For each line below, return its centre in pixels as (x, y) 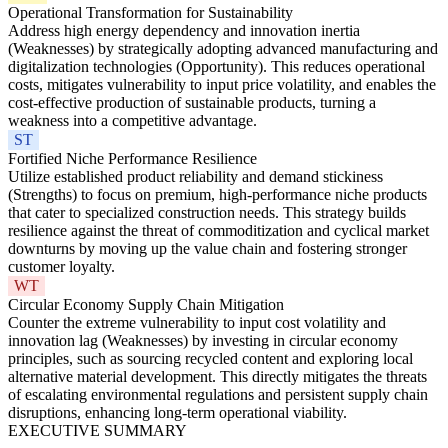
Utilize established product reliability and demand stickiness (195, 177)
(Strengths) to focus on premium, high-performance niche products (217, 195)
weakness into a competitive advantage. (132, 121)
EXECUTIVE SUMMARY (97, 431)
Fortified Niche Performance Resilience (132, 159)
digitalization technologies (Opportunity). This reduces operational (216, 67)
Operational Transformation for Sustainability (150, 13)
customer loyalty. (61, 267)
